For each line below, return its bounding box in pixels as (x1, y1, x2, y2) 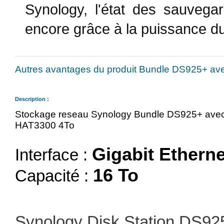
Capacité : (15, 167, 93, 185)
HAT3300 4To (15, 120, 74, 130)
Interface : (15, 146, 92, 164)
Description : (15, 96, 49, 102)
